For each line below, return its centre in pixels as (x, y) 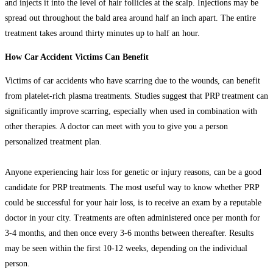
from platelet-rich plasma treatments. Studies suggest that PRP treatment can (136, 96)
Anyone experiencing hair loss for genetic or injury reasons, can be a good (133, 172)
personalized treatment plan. (53, 141)
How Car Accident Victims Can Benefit (77, 57)
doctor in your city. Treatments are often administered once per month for (133, 218)
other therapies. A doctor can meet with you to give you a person (116, 126)
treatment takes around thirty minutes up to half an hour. (104, 33)
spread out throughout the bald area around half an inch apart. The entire (130, 18)
